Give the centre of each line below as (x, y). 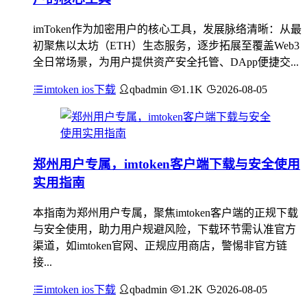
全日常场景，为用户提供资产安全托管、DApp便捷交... (166, 62)
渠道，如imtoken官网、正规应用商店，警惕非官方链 (160, 245)
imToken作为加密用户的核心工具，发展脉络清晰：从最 (167, 29)
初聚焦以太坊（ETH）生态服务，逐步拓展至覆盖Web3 (166, 46)
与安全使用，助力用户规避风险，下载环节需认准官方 (164, 229)
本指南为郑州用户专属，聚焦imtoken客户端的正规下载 (165, 212)
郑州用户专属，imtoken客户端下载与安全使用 (167, 164)
